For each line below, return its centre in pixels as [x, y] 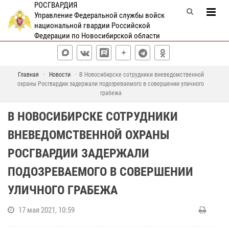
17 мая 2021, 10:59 [47, 210]
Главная [28, 75]
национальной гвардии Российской [92, 26]
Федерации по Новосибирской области [97, 36]
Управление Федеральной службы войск [99, 15]
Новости [60, 75]
